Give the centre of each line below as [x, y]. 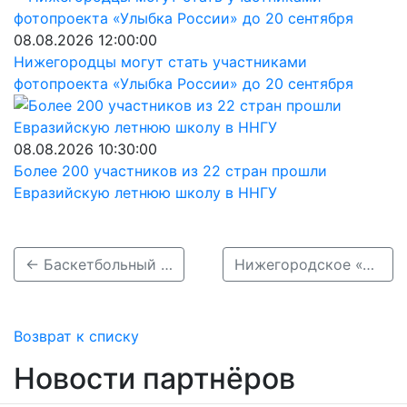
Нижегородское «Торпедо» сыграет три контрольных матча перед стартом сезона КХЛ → [368, 264]
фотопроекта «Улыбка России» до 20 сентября [184, 84]
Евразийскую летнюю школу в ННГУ [145, 193]
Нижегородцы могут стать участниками [160, 62]
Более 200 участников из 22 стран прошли [170, 171]
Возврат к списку [76, 336]
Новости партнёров [154, 378]
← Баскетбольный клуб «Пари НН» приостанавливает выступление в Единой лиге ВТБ [167, 264]
